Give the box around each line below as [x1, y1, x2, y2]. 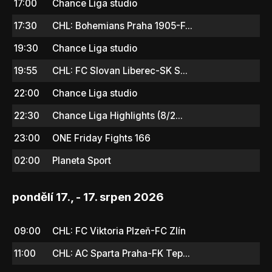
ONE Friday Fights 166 [52, 132, 151, 144]
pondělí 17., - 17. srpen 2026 [12, 189, 164, 204]
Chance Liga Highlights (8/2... [52, 109, 183, 121]
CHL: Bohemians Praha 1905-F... [52, 19, 192, 32]
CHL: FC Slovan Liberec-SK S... [52, 64, 188, 76]
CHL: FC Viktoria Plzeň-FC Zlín [52, 225, 186, 237]
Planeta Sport [52, 154, 111, 166]
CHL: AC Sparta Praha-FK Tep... [52, 247, 190, 259]
